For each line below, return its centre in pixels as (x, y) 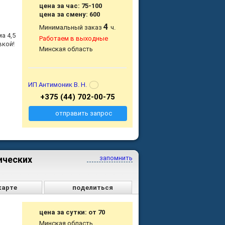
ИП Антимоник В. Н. (58, 84)
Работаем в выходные (74, 39)
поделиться (93, 188)
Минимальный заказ (72, 28)
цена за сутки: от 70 (72, 212)
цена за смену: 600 (70, 15)
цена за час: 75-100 (71, 6)
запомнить (115, 158)
